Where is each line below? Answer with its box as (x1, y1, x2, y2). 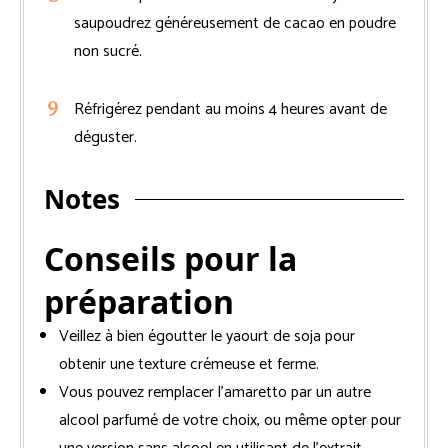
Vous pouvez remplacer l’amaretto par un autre (59, 378, 371, 406)
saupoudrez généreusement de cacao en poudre (74, 9, 396, 37)
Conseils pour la (44, 236, 297, 280)
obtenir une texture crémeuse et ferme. (59, 350, 319, 378)
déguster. (74, 123, 137, 151)
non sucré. (74, 37, 142, 65)
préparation (44, 279, 234, 323)
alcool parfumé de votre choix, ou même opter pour (59, 406, 401, 434)
